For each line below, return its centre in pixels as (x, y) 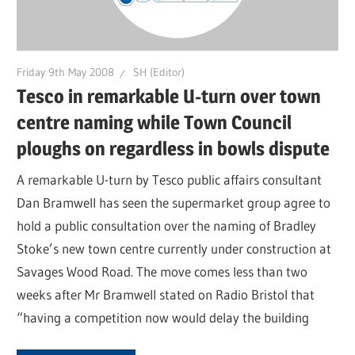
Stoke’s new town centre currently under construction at (174, 249)
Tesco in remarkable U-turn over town (169, 96)
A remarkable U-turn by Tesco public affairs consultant (170, 180)
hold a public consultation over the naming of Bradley (167, 226)
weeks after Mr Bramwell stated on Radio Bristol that (166, 295)
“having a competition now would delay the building (163, 318)
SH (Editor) (159, 73)
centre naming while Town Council (155, 122)
